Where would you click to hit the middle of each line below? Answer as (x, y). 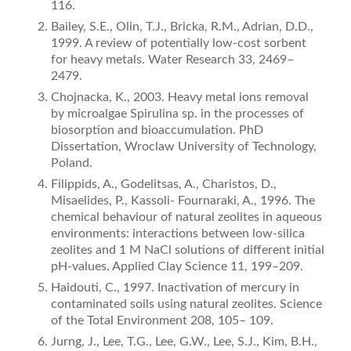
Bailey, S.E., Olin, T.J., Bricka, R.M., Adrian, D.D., (182, 27)
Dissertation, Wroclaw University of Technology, (183, 147)
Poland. (71, 163)
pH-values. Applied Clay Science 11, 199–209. (177, 267)
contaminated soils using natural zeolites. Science (186, 304)
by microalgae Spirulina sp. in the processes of (177, 114)
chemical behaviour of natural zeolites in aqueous (186, 217)
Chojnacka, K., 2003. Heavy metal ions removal (179, 98)
